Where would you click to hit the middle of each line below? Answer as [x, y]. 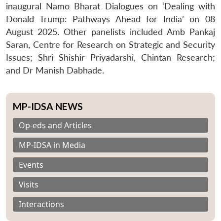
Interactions [41, 204]
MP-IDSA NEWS [48, 106]
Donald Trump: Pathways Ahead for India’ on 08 [110, 19]
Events [31, 165]
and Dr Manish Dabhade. [55, 70]
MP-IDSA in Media [52, 145]
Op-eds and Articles [55, 125]
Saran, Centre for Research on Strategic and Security [110, 44]
